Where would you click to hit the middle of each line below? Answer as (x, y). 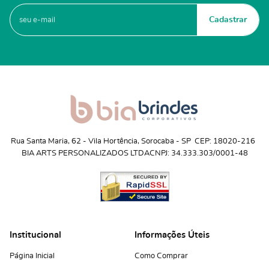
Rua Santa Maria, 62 (46, 142)
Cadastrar (228, 20)
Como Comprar (161, 256)
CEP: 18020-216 (225, 142)
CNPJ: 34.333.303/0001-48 (198, 154)
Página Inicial (32, 256)
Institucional (35, 235)
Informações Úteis (172, 235)
